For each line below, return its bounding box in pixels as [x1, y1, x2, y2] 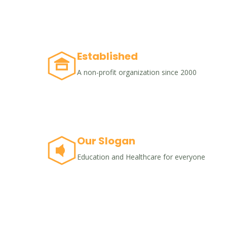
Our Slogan [77, 134, 135, 148]
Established [77, 49, 138, 63]
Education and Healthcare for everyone [77, 152, 205, 162]
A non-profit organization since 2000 [77, 67, 197, 77]
